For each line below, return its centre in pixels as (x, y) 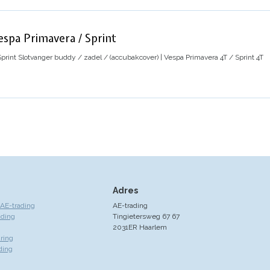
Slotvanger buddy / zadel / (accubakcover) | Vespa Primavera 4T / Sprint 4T (141, 57)
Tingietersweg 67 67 (146, 216)
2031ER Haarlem (140, 227)
